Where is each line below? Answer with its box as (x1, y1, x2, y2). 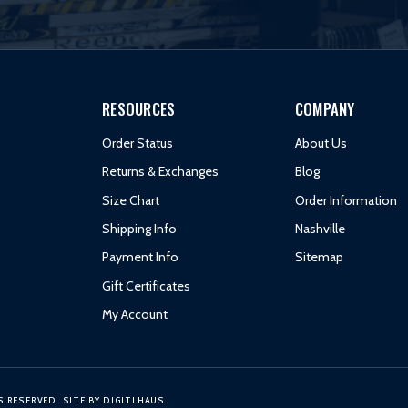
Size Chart (102, 191, 159, 209)
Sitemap (294, 249, 343, 266)
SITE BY (59, 395, 103, 406)
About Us (294, 134, 347, 151)
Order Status (102, 134, 173, 151)
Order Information (294, 191, 397, 209)
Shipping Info (102, 219, 177, 237)
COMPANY (294, 97, 355, 121)
